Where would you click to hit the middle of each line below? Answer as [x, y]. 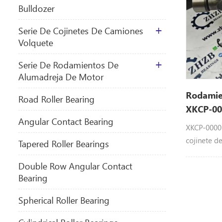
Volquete [36, 42]
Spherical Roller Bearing [64, 200]
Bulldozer [36, 8]
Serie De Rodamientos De [68, 65]
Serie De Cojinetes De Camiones [81, 30]
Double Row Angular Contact [75, 166]
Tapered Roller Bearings [64, 143]
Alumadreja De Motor [61, 77]
